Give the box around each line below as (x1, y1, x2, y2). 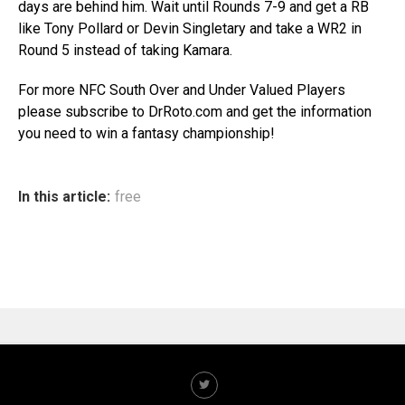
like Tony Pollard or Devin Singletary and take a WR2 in (18, 20, 362, 38)
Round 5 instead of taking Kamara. (18, 42, 232, 60)
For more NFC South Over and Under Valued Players (18, 81, 345, 99)
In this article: (18, 188, 110, 206)
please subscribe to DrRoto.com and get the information (18, 103, 372, 121)
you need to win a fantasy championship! (18, 125, 275, 143)
